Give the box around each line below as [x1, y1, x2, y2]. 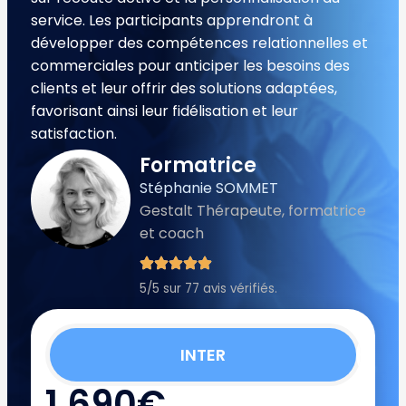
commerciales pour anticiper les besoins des [31, 54, 350, 76]
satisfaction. [31, 122, 117, 144]
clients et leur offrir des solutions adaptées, [31, 77, 337, 99]
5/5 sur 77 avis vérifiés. [140, 279, 277, 297]
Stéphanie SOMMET [140, 177, 278, 198]
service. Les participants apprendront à [31, 9, 313, 31]
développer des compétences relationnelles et [31, 32, 368, 53]
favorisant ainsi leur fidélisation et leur [31, 100, 298, 121]
